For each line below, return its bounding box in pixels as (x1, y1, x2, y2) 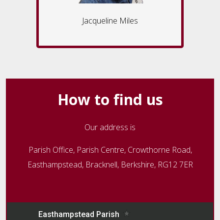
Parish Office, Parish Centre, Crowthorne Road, (28, 144, 192, 156)
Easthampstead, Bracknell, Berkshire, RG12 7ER (27, 159, 193, 170)
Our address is (84, 122, 136, 133)
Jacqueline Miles (82, 15, 138, 27)
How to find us (57, 89, 163, 110)
